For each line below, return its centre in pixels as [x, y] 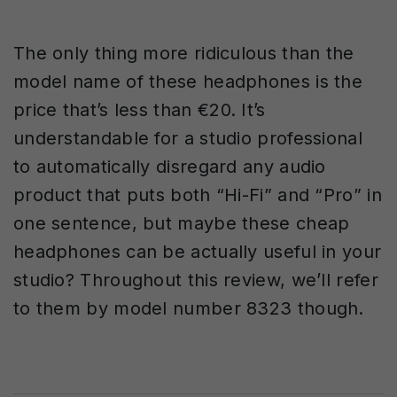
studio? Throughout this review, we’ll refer [196, 280]
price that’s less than [105, 110]
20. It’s [237, 110]
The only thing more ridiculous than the [184, 53]
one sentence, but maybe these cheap [182, 223]
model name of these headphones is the [188, 82]
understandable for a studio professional [188, 138]
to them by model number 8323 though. [189, 308]
